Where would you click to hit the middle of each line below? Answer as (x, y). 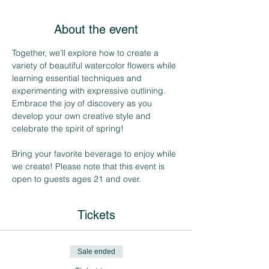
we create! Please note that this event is (89, 166)
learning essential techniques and (78, 78)
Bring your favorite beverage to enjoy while (95, 154)
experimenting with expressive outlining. (90, 91)
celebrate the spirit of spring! (68, 128)
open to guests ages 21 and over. (77, 179)
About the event (96, 29)
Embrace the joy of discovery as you (83, 103)
